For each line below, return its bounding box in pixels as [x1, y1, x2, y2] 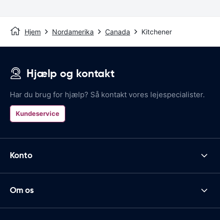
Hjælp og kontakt [27, 66, 114, 80]
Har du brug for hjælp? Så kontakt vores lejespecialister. [10, 89, 205, 99]
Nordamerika [52, 27, 94, 36]
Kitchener [141, 27, 172, 36]
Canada [105, 27, 130, 36]
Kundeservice [16, 109, 59, 117]
